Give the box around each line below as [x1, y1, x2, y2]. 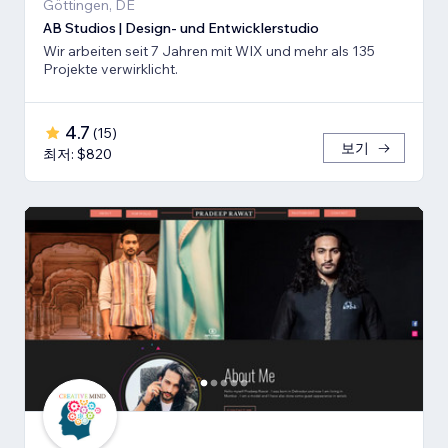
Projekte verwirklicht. [43, 59, 178, 78]
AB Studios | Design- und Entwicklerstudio [43, 18, 319, 37]
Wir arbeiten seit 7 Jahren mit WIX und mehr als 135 [43, 41, 375, 60]
